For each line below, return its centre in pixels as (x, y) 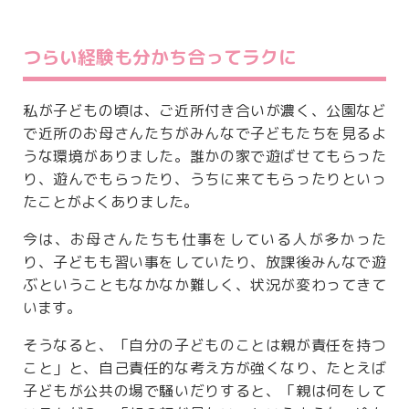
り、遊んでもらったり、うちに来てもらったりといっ (204, 179)
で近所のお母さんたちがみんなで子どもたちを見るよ (204, 134)
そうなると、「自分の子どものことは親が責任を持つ (204, 346)
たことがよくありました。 (110, 202)
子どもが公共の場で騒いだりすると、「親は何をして (204, 391)
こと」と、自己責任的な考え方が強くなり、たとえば (204, 368)
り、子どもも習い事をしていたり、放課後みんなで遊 (204, 262)
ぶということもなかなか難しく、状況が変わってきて (204, 285)
